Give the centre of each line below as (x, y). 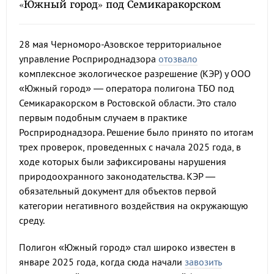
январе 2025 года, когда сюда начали (102, 262)
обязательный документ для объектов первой (118, 191)
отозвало (178, 59)
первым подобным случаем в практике (103, 117)
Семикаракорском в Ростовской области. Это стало (128, 103)
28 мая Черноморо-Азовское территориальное (120, 44)
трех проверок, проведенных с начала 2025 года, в (130, 147)
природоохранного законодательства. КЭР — (117, 176)
